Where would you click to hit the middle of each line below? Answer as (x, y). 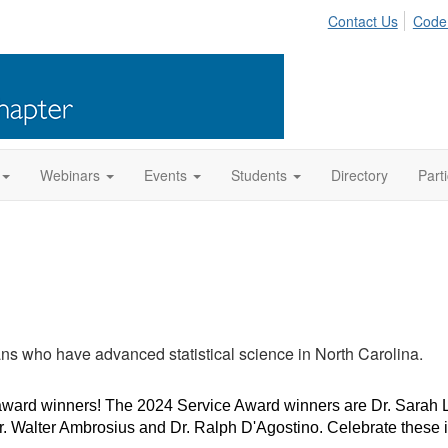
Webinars (70, 175)
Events (165, 175)
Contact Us (362, 21)
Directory (359, 175)
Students (259, 175)
